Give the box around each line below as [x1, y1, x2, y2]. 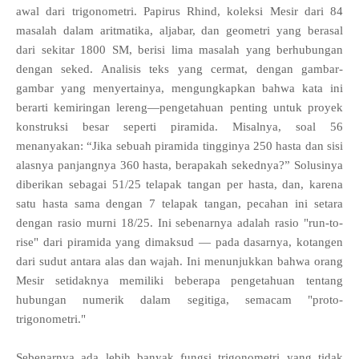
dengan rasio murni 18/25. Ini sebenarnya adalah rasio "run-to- [16, 216, 343, 229]
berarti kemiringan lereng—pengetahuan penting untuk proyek [16, 101, 343, 114]
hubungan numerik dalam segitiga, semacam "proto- [16, 293, 343, 306]
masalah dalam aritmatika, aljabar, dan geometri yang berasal [16, 24, 343, 37]
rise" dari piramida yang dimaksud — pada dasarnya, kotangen [16, 236, 343, 248]
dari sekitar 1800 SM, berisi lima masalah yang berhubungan [16, 43, 343, 56]
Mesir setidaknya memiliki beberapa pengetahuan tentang [16, 274, 343, 287]
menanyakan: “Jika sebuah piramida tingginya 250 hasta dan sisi [16, 139, 343, 152]
